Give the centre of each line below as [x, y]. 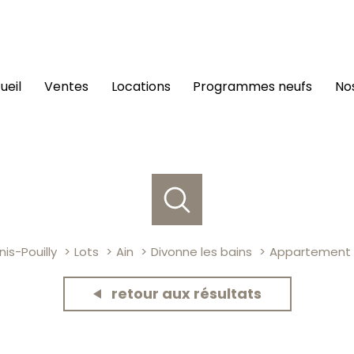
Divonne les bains [201, 252]
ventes [70, 87]
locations [143, 87]
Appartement [310, 252]
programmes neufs [257, 87]
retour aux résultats [186, 293]
